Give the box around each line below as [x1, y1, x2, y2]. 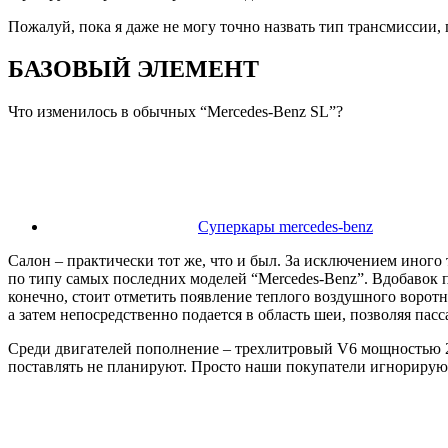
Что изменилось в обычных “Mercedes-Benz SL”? [8, 102, 343, 120]
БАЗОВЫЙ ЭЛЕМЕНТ [8, 55, 259, 82]
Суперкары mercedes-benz [198, 217, 373, 235]
